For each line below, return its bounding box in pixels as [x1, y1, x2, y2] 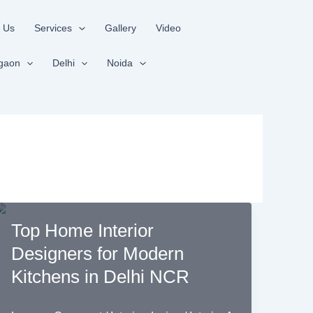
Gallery [104, 22, 136, 34]
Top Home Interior [10, 220, 154, 241]
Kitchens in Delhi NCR [10, 266, 189, 287]
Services [34, 22, 73, 34]
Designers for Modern [10, 243, 184, 264]
